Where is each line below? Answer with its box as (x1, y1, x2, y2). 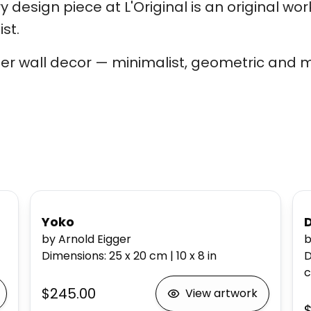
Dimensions (41, 248, 104, 264)
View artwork (185, 285, 258, 301)
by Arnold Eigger (41, 231, 131, 247)
